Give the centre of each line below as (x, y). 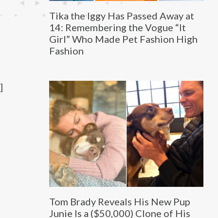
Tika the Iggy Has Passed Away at (121, 15)
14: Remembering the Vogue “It (117, 27)
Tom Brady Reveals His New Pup (119, 202)
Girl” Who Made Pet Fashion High (123, 39)
